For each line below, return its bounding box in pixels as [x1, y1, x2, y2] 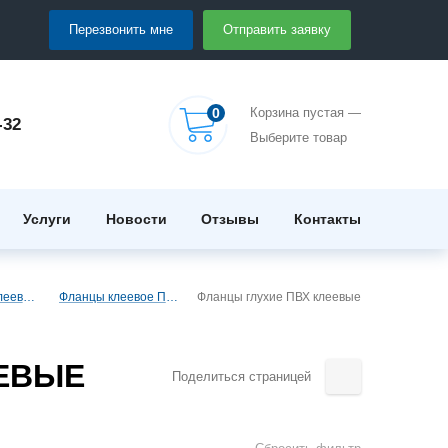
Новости [105, 211, 167, 228]
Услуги [23, 211, 72, 228]
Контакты [294, 211, 361, 228]
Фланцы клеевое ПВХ [165, 289, 178, 304]
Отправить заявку [223, 21, 332, 37]
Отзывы [201, 211, 260, 228]
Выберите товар [249, 129, 347, 145]
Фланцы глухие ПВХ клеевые [197, 289, 361, 304]
